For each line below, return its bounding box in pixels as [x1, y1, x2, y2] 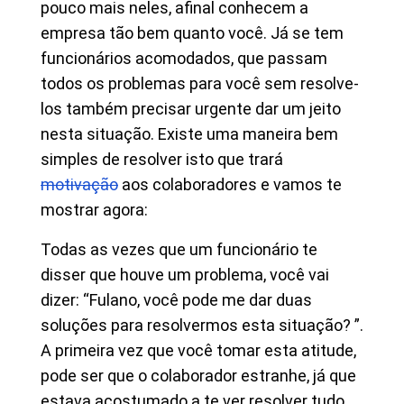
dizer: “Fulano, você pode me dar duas [41, 290, 312, 309]
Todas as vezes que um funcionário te [41, 240, 317, 259]
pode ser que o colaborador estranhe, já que [41, 366, 356, 385]
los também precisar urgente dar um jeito [41, 99, 341, 118]
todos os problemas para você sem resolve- [41, 74, 359, 93]
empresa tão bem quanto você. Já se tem [41, 23, 344, 42]
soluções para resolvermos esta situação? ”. [41, 316, 363, 335]
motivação [41, 175, 118, 194]
